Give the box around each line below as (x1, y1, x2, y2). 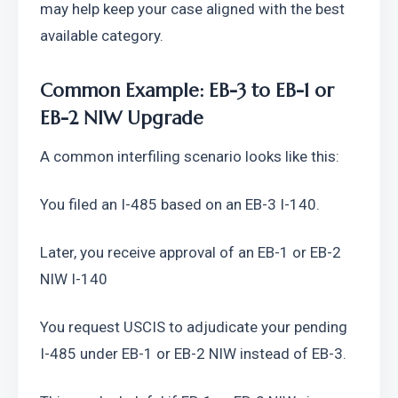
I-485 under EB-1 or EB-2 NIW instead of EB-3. (40, 345, 346, 362)
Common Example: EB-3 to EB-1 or (40, 79, 334, 102)
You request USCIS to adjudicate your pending (40, 318, 347, 336)
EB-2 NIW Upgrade (40, 107, 203, 130)
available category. (40, 27, 163, 44)
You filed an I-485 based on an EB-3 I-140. (40, 195, 320, 213)
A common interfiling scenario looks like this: (40, 147, 339, 165)
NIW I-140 (40, 270, 107, 288)
